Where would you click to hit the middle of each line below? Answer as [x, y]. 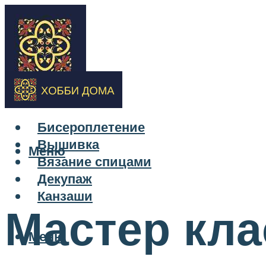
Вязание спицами [94, 161]
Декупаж [65, 179]
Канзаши [65, 196]
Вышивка [68, 144]
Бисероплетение [91, 127]
